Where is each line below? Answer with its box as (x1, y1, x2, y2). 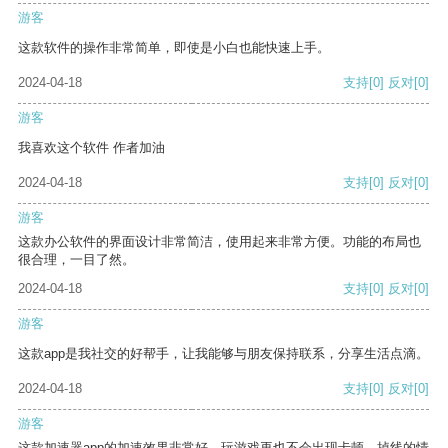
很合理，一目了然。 (18, 252, 135, 268)
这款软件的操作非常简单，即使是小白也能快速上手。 (18, 40, 330, 56)
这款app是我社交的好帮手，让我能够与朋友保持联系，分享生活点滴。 (18, 346, 429, 362)
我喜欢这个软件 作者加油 (18, 140, 165, 156)
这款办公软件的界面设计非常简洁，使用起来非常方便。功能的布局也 (18, 234, 421, 250)
